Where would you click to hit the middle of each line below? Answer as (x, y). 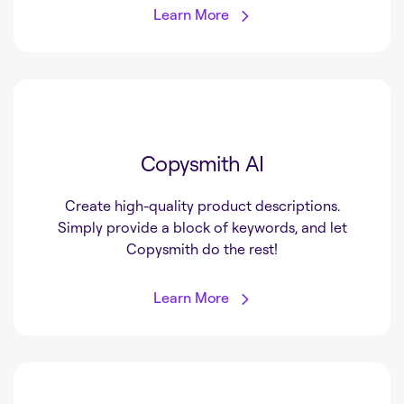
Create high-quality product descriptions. (202, 206)
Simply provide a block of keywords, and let (202, 228)
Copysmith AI (202, 164)
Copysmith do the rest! (202, 249)
